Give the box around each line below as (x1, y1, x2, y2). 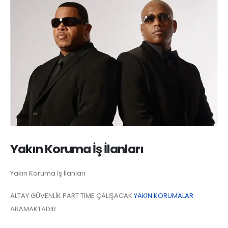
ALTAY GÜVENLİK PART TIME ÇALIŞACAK (10, 191, 134, 201)
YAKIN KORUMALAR (134, 191, 193, 201)
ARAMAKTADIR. (10, 204, 58, 214)
